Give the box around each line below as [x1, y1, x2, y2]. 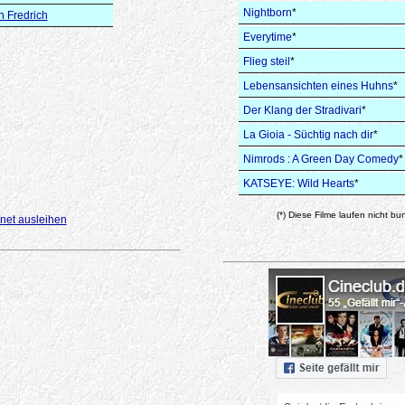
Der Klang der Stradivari [243, 104, 362, 117]
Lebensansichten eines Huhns [243, 80, 393, 92]
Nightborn [243, 6, 292, 19]
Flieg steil [243, 55, 290, 68]
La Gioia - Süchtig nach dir [243, 128, 373, 141]
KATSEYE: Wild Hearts [243, 177, 354, 190]
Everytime [243, 31, 292, 43]
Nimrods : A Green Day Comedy [243, 153, 399, 165]
